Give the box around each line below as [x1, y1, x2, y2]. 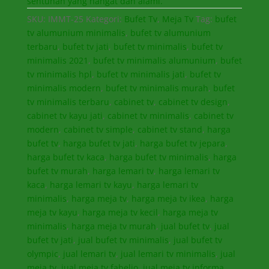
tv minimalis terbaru [26, 95, 109, 107]
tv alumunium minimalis [26, 26, 125, 38]
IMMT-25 [47, 13, 83, 25]
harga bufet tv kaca [26, 151, 104, 163]
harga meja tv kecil [82, 206, 158, 218]
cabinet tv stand [137, 123, 202, 135]
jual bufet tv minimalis [77, 234, 169, 246]
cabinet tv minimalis [107, 109, 189, 121]
